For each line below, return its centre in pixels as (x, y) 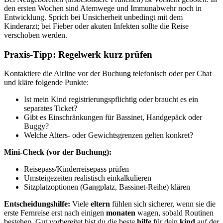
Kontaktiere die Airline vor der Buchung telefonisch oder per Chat (108, 74)
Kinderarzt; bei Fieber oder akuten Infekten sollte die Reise (96, 26)
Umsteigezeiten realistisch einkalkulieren (88, 178)
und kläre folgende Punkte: (46, 83)
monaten (121, 213)
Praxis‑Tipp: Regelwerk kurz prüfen (78, 54)
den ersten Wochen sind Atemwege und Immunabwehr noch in (103, 8)
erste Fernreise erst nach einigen (55, 213)
